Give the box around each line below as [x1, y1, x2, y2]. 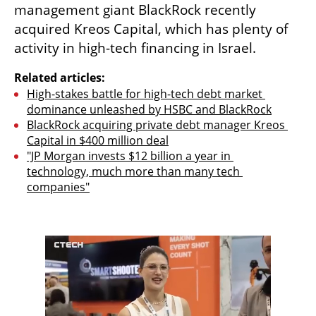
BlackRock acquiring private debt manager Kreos [27, 117, 285, 133]
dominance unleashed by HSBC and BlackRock [27, 102, 272, 118]
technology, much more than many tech [27, 164, 240, 180]
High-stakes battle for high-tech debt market [27, 86, 262, 102]
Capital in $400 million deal [27, 133, 169, 149]
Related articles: [14, 70, 105, 86]
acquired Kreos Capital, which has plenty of [14, 20, 288, 39]
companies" [27, 179, 90, 195]
